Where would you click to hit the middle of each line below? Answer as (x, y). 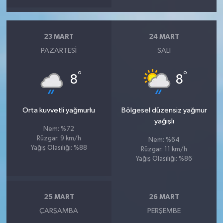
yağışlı (164, 121)
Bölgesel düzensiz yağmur (164, 110)
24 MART (164, 37)
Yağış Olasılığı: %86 (164, 159)
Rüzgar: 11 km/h (164, 149)
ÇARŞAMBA (59, 211)
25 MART (59, 197)
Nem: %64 (164, 140)
